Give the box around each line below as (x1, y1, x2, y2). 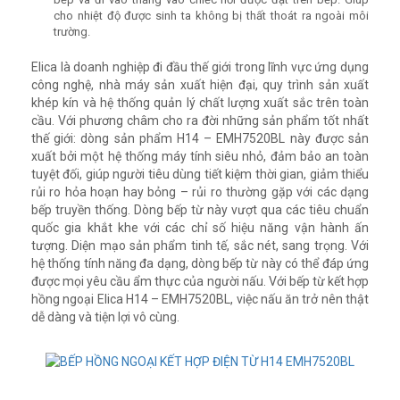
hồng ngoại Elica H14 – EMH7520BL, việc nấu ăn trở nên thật (31, 292, 369, 307)
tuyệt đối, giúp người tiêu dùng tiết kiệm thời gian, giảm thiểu (31, 167, 369, 182)
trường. (54, 25, 90, 39)
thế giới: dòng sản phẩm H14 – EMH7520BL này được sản (31, 131, 369, 146)
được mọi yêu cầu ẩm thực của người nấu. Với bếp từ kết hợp (31, 274, 369, 289)
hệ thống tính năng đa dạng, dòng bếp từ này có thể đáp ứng (31, 256, 369, 271)
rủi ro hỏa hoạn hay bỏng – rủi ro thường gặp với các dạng (31, 185, 369, 200)
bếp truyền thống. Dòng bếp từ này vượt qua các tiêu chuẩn (31, 203, 369, 218)
